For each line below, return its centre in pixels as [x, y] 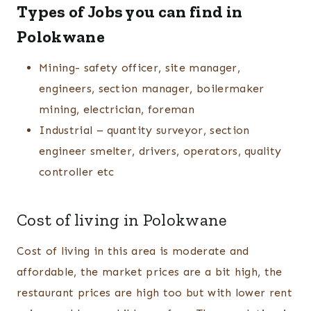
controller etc [77, 172]
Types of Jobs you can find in [130, 12]
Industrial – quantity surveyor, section [144, 131]
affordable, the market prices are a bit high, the [150, 272]
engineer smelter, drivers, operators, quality [160, 151]
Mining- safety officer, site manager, [140, 68]
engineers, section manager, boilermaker [152, 89]
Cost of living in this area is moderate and [133, 251]
